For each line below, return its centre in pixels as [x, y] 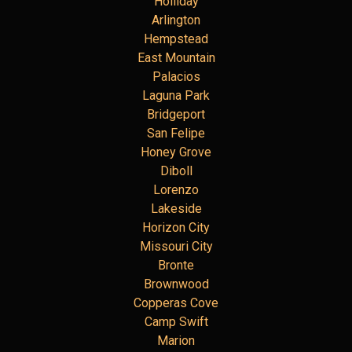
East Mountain [176, 57]
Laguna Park [176, 95]
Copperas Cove [176, 302]
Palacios [176, 76]
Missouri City [176, 246]
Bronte [176, 265]
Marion [176, 340]
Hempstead [176, 38]
